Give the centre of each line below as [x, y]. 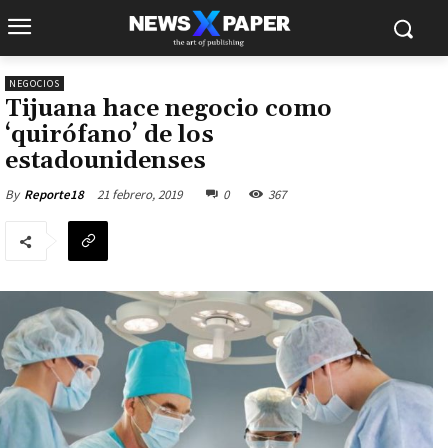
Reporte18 [54, 194]
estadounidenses [105, 161]
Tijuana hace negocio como [168, 109]
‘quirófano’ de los [109, 135]
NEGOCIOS [34, 83]
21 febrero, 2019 [139, 194]
